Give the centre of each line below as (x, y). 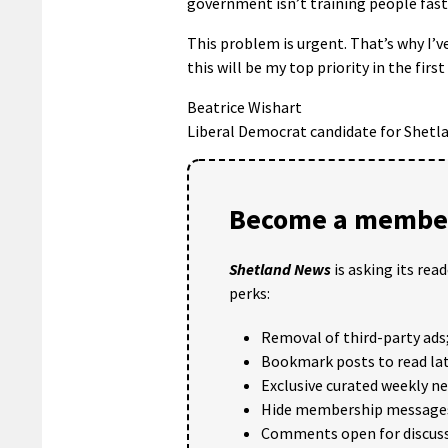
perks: (249, 292)
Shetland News (280, 268)
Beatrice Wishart (244, 106)
